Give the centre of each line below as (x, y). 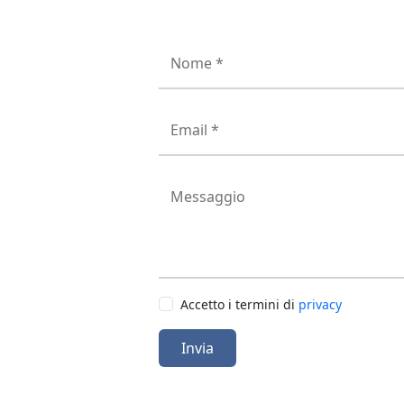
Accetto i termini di (239, 304)
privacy (320, 304)
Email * (195, 130)
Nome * (197, 63)
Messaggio (208, 197)
